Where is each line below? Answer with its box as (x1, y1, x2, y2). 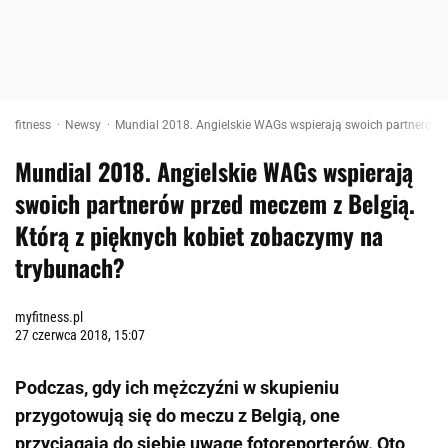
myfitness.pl (15, 309, 83, 325)
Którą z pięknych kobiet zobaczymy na (15, 217, 383, 253)
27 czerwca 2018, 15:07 (15, 327, 145, 343)
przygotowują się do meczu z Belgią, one (15, 405, 340, 426)
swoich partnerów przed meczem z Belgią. (15, 185, 415, 221)
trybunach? (15, 249, 125, 285)
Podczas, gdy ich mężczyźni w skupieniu (15, 377, 339, 398)
